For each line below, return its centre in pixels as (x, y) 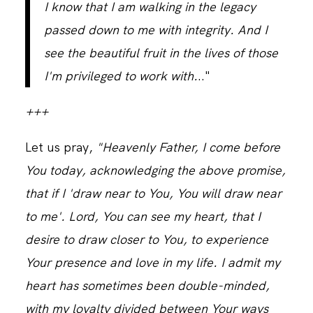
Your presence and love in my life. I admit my (152, 262)
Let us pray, (60, 147)
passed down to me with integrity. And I (155, 29)
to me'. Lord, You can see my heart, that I (143, 216)
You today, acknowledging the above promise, (155, 170)
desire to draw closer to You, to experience (146, 239)
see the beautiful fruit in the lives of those (161, 52)
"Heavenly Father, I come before (188, 147)
